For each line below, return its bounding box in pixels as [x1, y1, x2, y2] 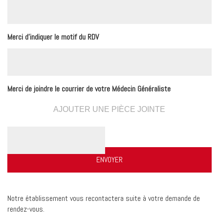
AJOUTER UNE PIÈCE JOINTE [53, 105, 165, 113]
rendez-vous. [7, 204, 44, 214]
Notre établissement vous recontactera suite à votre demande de [7, 193, 200, 203]
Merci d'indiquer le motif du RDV [7, 32, 99, 42]
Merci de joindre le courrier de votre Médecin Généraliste [7, 84, 171, 94]
